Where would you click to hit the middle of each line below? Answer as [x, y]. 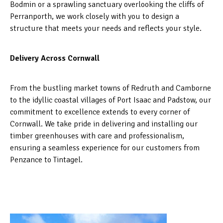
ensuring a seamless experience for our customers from [105, 148]
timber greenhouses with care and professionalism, [97, 136]
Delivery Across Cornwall [55, 58]
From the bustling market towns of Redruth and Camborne [111, 88]
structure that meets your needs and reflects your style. [106, 28]
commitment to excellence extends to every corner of [100, 112]
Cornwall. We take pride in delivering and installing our [104, 124]
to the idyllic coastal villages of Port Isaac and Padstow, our [111, 100]
